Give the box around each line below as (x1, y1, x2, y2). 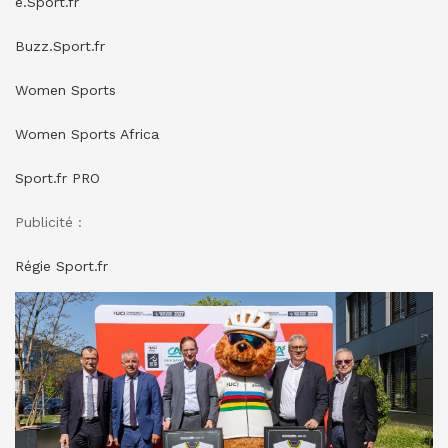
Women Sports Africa (15, 125, 159, 142)
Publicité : (15, 213, 82, 230)
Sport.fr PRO (15, 169, 100, 186)
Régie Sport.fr (15, 257, 108, 274)
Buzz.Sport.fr (15, 37, 105, 54)
